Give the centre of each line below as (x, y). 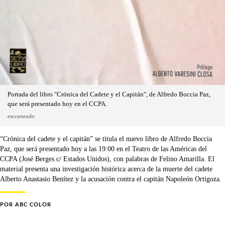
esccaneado (21, 116)
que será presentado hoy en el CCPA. (57, 104)
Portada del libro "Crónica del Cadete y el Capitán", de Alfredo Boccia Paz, (109, 95)
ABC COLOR (33, 205)
